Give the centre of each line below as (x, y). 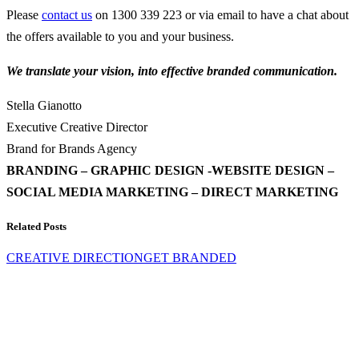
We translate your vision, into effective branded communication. (172, 71)
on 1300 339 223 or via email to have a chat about (220, 14)
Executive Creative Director (77, 127)
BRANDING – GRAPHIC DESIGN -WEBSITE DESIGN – (170, 170)
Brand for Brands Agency (72, 148)
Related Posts (36, 226)
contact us (67, 14)
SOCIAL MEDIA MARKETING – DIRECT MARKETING (172, 192)
